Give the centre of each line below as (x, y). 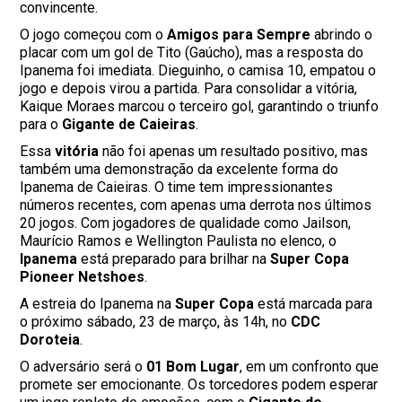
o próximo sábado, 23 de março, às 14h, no (156, 322)
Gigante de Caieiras (129, 125)
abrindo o (342, 35)
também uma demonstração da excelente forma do (179, 170)
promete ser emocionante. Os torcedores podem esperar (199, 385)
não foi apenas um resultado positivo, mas (234, 152)
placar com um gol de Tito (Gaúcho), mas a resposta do (192, 53)
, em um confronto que (310, 367)
